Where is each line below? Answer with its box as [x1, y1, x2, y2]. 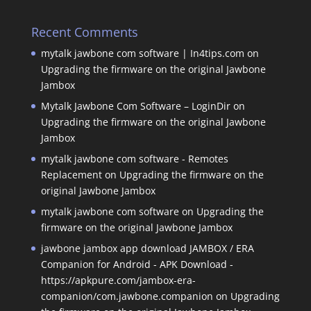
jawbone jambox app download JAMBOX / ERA [40, 241, 254, 255]
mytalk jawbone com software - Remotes [40, 151, 228, 165]
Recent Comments [31, 23, 138, 40]
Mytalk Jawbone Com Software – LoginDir [40, 99, 230, 112]
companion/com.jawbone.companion [40, 289, 213, 303]
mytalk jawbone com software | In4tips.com [40, 46, 244, 60]
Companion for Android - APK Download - [40, 257, 233, 271]
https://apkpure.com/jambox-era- [40, 273, 196, 287]
